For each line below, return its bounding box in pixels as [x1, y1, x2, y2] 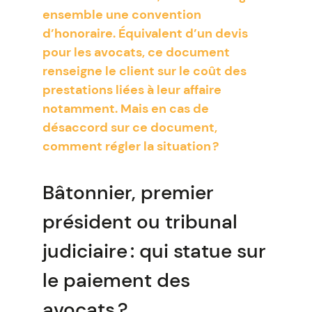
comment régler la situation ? [42, 138, 219, 155]
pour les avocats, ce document [42, 44, 230, 61]
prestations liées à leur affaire [42, 81, 221, 98]
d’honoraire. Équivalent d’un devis [42, 25, 248, 42]
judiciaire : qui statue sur [42, 238, 266, 264]
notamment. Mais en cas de [42, 100, 209, 117]
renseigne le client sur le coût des [42, 63, 247, 79]
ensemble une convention [42, 6, 201, 23]
